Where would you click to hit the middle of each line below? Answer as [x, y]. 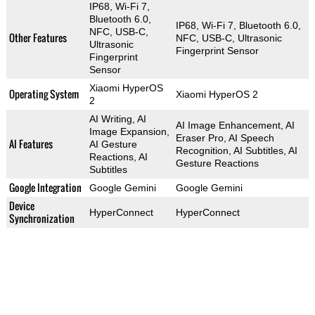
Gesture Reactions [217, 163]
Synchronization [41, 218]
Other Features [38, 37]
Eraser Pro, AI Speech [225, 137]
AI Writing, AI [117, 118]
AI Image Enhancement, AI [235, 125]
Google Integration [45, 187]
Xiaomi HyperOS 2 [217, 94]
